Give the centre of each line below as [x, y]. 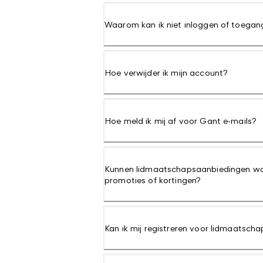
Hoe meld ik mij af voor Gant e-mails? [181, 121]
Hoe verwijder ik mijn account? [166, 73]
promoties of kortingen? [153, 180]
